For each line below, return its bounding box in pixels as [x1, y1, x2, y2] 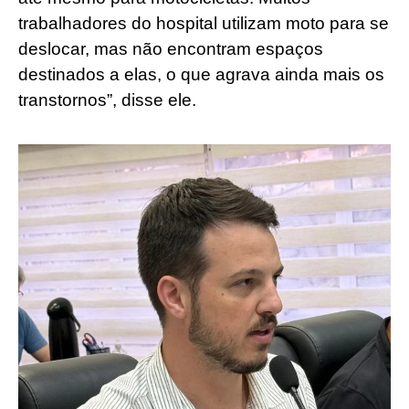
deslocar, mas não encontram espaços [18, 38, 323, 58]
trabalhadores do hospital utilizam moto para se [18, 13, 389, 33]
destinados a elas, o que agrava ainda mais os [18, 64, 384, 84]
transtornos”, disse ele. [18, 89, 196, 110]
